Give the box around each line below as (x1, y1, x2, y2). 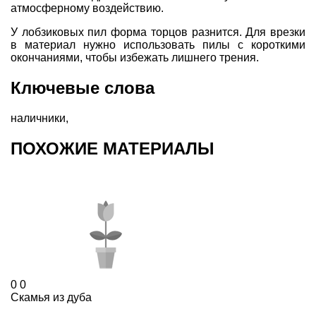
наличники (11, 111, 66, 124)
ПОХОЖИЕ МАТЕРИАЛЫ (11, 138, 214, 158)
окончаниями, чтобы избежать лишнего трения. (11, 51, 262, 63)
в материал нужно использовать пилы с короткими (11, 38, 305, 51)
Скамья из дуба (11, 291, 92, 303)
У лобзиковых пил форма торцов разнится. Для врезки (11, 25, 305, 38)
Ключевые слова (11, 78, 154, 97)
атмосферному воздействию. (11, 1, 164, 14)
